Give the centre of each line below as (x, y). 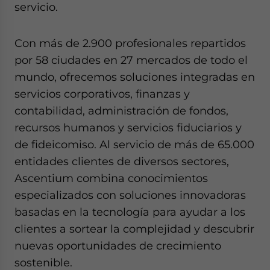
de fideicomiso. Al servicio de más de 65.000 (134, 145)
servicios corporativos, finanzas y (102, 94)
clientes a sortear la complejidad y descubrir (134, 229)
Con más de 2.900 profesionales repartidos (130, 43)
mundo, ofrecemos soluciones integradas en (135, 77)
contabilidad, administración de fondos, (121, 111)
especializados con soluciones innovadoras (130, 195)
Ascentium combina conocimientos (111, 178)
